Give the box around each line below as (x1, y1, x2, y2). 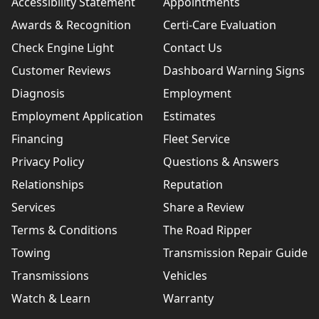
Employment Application (11, 108, 143, 125)
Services (11, 199, 56, 216)
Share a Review (162, 199, 244, 216)
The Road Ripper (162, 222, 252, 239)
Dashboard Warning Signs (162, 63, 305, 79)
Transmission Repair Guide (162, 245, 308, 261)
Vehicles (162, 268, 207, 284)
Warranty (162, 291, 214, 307)
